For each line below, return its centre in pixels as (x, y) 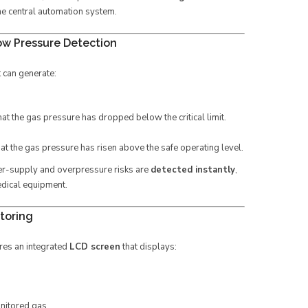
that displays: (148, 247)
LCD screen (95, 247)
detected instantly (193, 170)
